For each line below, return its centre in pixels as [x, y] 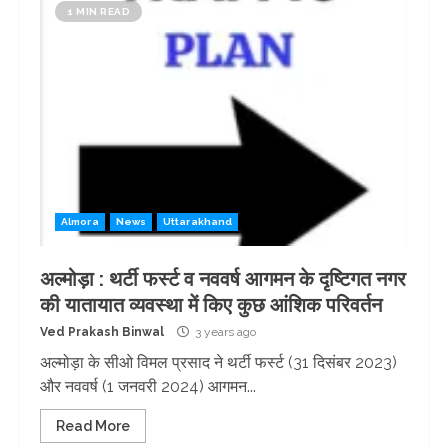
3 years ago [224, 332]
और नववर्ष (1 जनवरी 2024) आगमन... [148, 386]
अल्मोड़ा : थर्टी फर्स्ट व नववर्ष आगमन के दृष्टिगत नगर [223, 279]
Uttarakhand [198, 221]
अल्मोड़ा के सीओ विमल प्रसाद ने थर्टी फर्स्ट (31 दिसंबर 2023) [218, 362]
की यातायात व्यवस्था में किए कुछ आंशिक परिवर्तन [211, 305]
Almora [80, 221]
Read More [93, 426]
